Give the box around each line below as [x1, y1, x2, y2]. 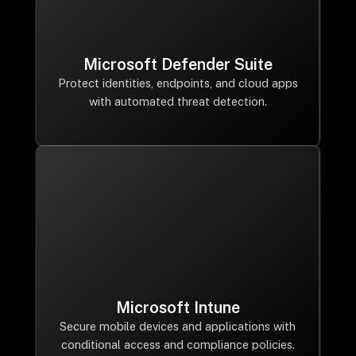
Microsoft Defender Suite [83, 55, 273, 74]
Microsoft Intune [115, 298, 240, 317]
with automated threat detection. [88, 95, 267, 108]
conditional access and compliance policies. [60, 338, 295, 351]
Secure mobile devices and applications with [60, 319, 296, 333]
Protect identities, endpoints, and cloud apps [57, 76, 298, 90]
